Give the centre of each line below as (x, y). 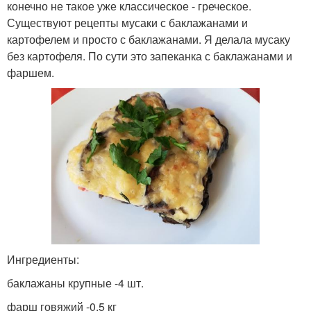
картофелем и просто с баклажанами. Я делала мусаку (149, 40)
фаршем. (31, 73)
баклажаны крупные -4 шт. (75, 283)
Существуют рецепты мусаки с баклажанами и (127, 23)
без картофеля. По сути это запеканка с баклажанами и (150, 56)
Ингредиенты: (43, 260)
